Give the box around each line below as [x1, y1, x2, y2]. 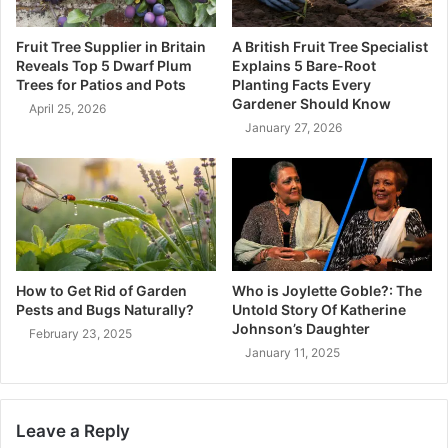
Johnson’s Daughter [232, 319, 370, 337]
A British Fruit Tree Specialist [232, 37, 428, 55]
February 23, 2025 [29, 325, 132, 341]
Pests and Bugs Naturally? [16, 300, 194, 318]
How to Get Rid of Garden [16, 281, 187, 299]
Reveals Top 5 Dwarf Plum [16, 56, 192, 74]
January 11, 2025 [245, 344, 340, 360]
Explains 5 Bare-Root [232, 56, 376, 74]
